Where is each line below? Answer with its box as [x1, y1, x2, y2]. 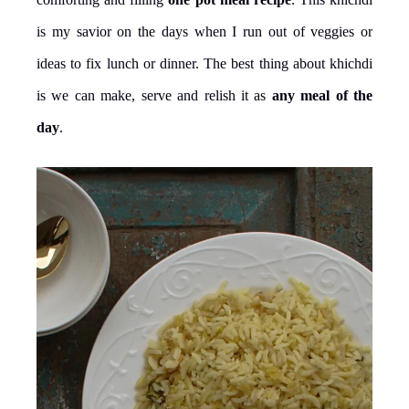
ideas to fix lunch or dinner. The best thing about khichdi [37, 55, 372, 71]
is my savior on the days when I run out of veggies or [37, 23, 372, 39]
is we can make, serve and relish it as [37, 87, 272, 103]
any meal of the [271, 87, 372, 103]
